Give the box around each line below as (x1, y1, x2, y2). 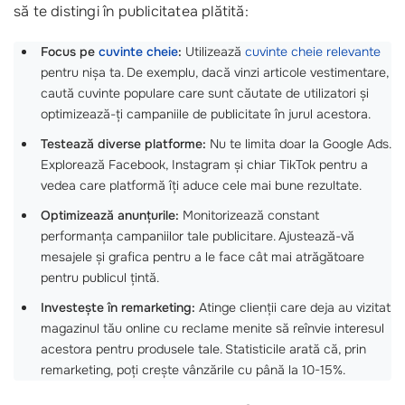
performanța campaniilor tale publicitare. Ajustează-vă (41, 227, 354, 244)
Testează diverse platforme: (41, 135, 206, 152)
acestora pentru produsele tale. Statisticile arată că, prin (41, 340, 366, 357)
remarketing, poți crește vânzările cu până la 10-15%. (41, 361, 345, 378)
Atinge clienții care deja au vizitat (195, 298, 391, 316)
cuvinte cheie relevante (245, 42, 381, 60)
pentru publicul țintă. (41, 268, 159, 286)
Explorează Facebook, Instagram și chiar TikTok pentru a (41, 155, 368, 173)
